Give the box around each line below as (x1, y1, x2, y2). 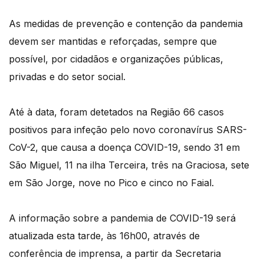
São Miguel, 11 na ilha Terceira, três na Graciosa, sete (9, 159, 249, 171)
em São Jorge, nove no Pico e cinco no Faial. (9, 177, 214, 189)
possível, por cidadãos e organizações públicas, (9, 53, 223, 65)
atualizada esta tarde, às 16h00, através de (9, 230, 200, 242)
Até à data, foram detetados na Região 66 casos (9, 106, 224, 118)
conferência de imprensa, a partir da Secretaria (9, 247, 221, 260)
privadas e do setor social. (9, 71, 126, 83)
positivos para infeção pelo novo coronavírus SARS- (9, 124, 247, 136)
